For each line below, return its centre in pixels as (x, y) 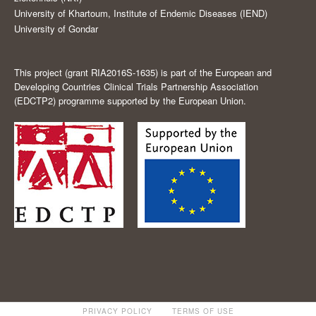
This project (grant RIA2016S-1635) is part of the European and (143, 72)
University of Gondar (56, 28)
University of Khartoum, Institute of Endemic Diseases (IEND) (141, 13)
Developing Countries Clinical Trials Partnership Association (136, 86)
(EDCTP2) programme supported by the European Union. (130, 100)
